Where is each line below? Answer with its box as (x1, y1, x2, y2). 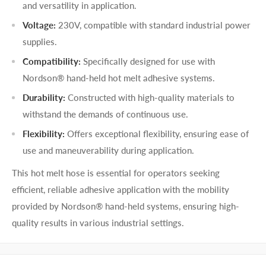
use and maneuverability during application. (23, 144, 194, 156)
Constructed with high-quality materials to (65, 91, 235, 103)
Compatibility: (23, 55, 81, 66)
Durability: (23, 91, 65, 103)
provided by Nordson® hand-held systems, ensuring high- (12, 201, 239, 212)
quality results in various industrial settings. (12, 217, 184, 229)
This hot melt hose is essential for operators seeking (12, 167, 220, 179)
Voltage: (23, 19, 56, 30)
